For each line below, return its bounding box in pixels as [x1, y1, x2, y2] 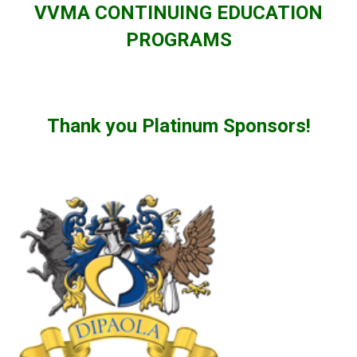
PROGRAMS [125, 29, 232, 52]
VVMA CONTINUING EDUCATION [34, 2, 323, 25]
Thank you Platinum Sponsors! [46, 115, 311, 138]
